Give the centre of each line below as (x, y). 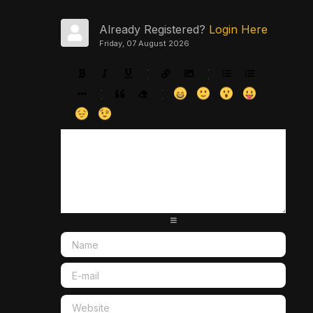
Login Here (238, 29)
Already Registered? (154, 29)
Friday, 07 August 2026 (144, 43)
